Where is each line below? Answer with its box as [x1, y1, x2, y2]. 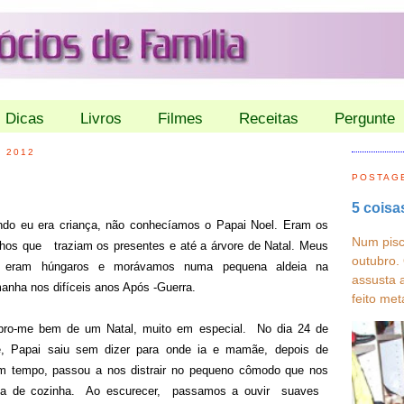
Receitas [239, 109, 298, 127]
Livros [80, 109, 122, 127]
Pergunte [335, 109, 395, 127]
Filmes [158, 109, 203, 127]
